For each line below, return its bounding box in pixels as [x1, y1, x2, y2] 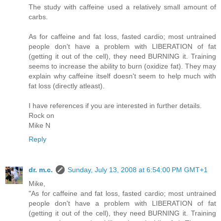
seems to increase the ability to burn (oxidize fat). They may [29, 62, 216, 71]
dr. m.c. [29, 166, 53, 174]
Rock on [29, 111, 54, 120]
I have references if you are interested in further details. [29, 102, 202, 110]
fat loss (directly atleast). [29, 82, 105, 90]
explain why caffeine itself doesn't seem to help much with [29, 72, 216, 80]
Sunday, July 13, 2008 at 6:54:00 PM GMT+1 [68, 166, 208, 174]
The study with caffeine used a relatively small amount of [29, 3, 216, 11]
